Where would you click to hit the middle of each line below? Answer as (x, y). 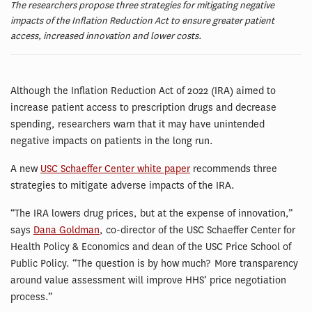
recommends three (234, 169)
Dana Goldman (67, 231)
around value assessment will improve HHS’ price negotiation (148, 281)
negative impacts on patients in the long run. (112, 141)
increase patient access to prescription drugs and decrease (143, 108)
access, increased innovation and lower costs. (106, 36)
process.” (31, 297)
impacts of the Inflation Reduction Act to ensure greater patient (142, 21)
